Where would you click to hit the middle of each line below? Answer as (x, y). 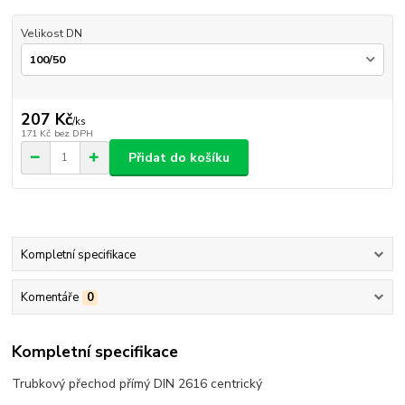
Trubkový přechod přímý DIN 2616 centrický (137, 384)
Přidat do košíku (179, 157)
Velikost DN (51, 34)
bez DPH (73, 134)
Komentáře (49, 297)
